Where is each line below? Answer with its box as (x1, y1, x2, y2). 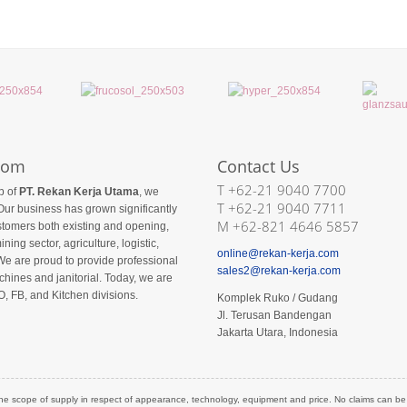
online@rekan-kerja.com (216, 246, 339, 260)
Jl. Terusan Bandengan (216, 308, 332, 322)
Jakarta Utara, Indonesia (216, 325, 338, 339)
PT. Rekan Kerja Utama (19, 184, 139, 198)
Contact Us (216, 154, 300, 177)
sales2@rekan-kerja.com (216, 263, 341, 277)
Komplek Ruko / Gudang (216, 291, 338, 304)
